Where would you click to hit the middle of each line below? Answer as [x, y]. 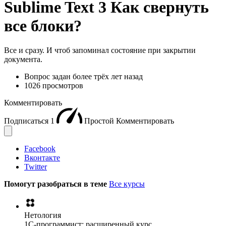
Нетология [43, 215]
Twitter [36, 167]
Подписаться [27, 121]
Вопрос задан [48, 77]
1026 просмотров [54, 86]
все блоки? [43, 25]
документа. [23, 60]
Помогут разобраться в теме [56, 184]
